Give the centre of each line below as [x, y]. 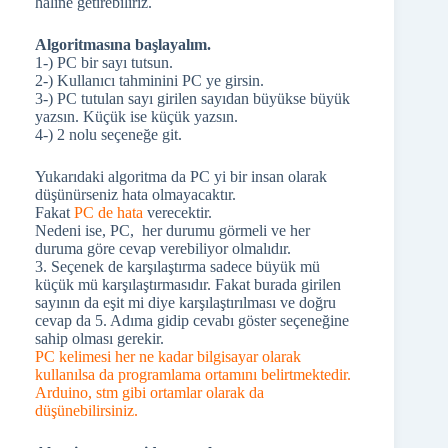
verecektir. [177, 212]
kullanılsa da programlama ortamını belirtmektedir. [193, 374]
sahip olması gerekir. [99, 338]
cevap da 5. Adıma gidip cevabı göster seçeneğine [192, 320]
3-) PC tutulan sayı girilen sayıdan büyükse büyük [192, 98]
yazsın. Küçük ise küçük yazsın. [136, 116]
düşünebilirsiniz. [88, 410]
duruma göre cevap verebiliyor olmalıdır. [163, 248]
